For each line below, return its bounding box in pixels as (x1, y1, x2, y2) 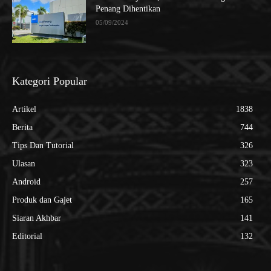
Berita (12, 123, 33, 132)
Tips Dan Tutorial (12, 141, 74, 151)
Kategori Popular (12, 75, 87, 88)
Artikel (12, 105, 36, 114)
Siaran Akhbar (12, 214, 61, 223)
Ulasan (12, 159, 35, 169)
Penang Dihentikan (96, 4, 161, 13)
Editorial (12, 232, 42, 241)
